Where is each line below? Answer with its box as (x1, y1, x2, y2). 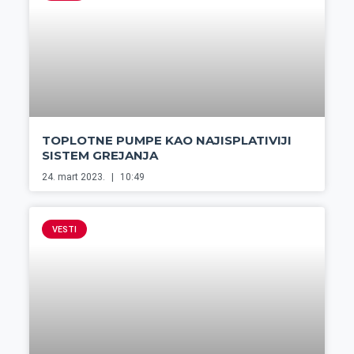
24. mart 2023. (41, 171, 107, 183)
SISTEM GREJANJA (41, 148, 158, 164)
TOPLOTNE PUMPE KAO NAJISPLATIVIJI (41, 133, 292, 149)
